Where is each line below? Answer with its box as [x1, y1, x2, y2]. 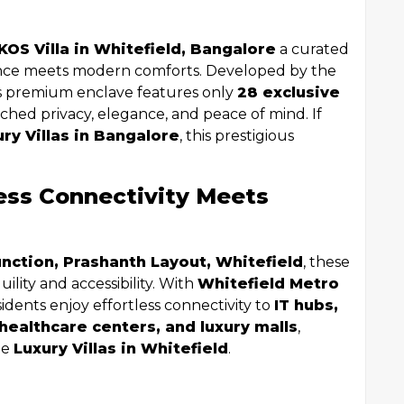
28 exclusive [237, 84, 340, 101]
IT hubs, [274, 297, 338, 314]
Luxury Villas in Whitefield [14, 340, 228, 357]
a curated [276, 41, 349, 58]
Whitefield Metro [197, 275, 339, 292]
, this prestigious [179, 127, 294, 144]
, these [303, 253, 350, 271]
